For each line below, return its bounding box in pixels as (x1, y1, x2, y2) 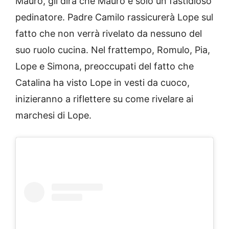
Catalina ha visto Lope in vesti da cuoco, (15, 77, 190, 88)
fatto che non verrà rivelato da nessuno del (15, 28, 202, 39)
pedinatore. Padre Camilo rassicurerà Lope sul (15, 12, 213, 23)
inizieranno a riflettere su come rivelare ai (15, 94, 193, 105)
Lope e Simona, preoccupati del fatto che (15, 61, 194, 72)
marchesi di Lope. (15, 110, 91, 121)
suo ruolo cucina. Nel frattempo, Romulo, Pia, (15, 44, 210, 56)
